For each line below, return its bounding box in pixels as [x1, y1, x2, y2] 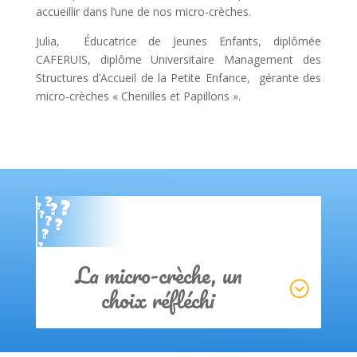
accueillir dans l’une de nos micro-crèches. [35, 3, 251, 19]
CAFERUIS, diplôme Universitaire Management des [35, 51, 322, 67]
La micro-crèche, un [74, 257, 242, 294]
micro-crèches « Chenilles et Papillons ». [35, 88, 241, 104]
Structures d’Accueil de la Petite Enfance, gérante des [35, 69, 322, 85]
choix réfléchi [101, 281, 216, 319]
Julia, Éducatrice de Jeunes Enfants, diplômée [35, 33, 322, 49]
